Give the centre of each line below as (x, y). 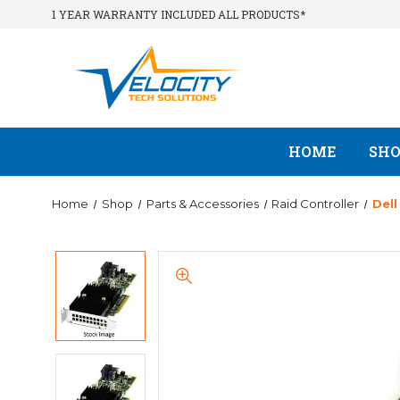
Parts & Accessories (202, 204)
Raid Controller (316, 204)
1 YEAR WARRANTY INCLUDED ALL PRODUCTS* (179, 14)
